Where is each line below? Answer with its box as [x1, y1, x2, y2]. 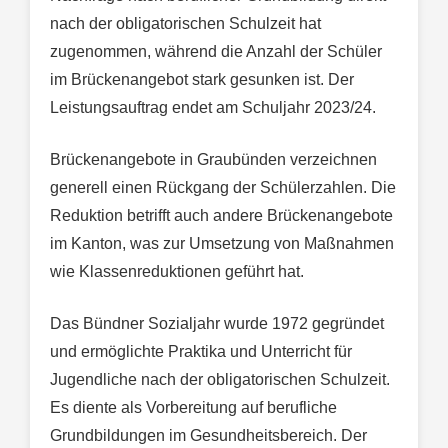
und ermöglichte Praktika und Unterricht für [50, 343, 352, 361]
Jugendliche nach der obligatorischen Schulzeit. [50, 371, 390, 389]
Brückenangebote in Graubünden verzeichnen [50, 151, 377, 169]
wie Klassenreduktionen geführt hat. [50, 263, 304, 281]
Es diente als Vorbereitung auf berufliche [50, 399, 337, 417]
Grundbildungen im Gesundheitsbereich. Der [50, 427, 367, 445]
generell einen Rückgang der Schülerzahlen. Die [50, 179, 396, 197]
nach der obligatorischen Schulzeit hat [50, 15, 321, 33]
